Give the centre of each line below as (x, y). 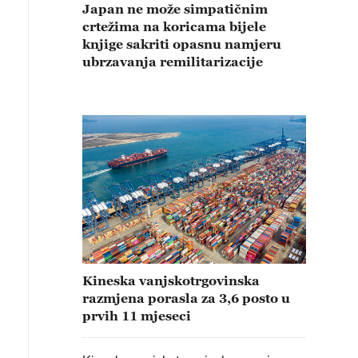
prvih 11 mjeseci (137, 316)
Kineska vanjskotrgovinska (171, 281)
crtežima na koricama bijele (174, 26)
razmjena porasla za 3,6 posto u (186, 298)
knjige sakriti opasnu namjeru (182, 44)
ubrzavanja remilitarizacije (174, 61)
